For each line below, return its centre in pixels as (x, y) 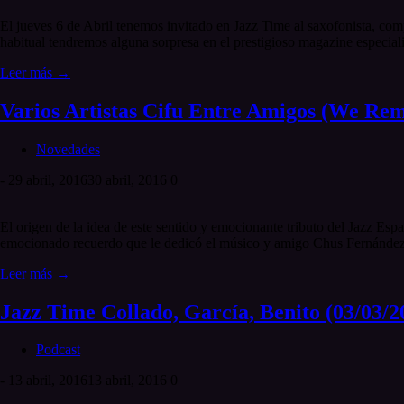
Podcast (58, 350)
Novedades (68, 149)
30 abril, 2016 (127, 179)
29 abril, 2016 (48, 179)
